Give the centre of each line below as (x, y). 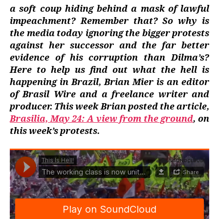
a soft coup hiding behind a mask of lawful (109, 9)
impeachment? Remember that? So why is (109, 21)
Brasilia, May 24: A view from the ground (102, 119)
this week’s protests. (55, 131)
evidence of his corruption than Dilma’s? (109, 58)
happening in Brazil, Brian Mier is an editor (109, 82)
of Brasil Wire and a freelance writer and (109, 95)
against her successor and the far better (109, 46)
